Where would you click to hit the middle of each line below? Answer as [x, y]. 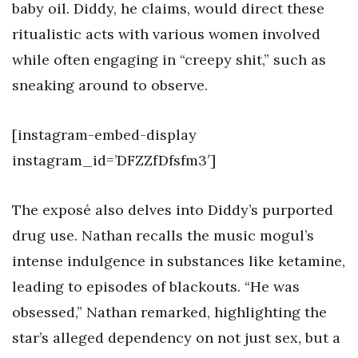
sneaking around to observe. [110, 86]
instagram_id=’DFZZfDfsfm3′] [114, 160]
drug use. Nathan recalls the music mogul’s [163, 235]
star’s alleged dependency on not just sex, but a [176, 337]
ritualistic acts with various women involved [166, 34]
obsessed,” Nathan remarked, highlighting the [169, 312]
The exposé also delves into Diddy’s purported [173, 209]
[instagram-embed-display [104, 134]
